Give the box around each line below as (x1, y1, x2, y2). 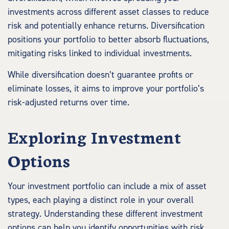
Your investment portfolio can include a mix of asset (8, 180, 207, 192)
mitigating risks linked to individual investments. (8, 48, 192, 59)
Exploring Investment (8, 125, 181, 148)
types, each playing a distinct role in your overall (8, 194, 194, 206)
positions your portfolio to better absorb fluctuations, (8, 34, 209, 45)
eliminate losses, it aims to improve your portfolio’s (8, 83, 204, 95)
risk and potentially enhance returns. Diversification (8, 20, 204, 32)
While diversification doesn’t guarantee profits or (8, 69, 193, 81)
